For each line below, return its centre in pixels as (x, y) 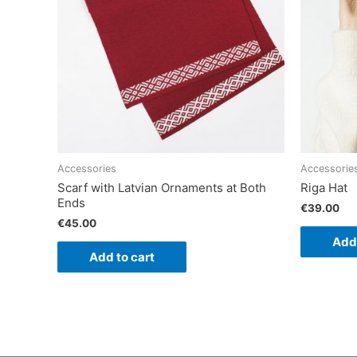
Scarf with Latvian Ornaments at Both (162, 188)
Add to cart (122, 257)
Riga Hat (324, 188)
